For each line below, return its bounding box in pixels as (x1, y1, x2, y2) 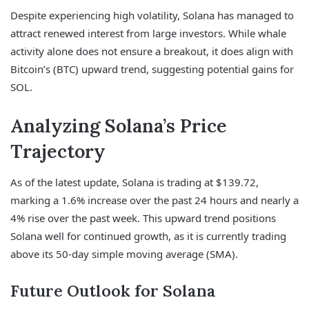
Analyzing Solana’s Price (10, 113, 227, 137)
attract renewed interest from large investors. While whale (10, 26, 286, 40)
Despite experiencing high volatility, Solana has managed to (10, 8, 294, 22)
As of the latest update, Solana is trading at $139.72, (10, 175, 259, 190)
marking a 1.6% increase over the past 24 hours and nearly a (10, 193, 299, 208)
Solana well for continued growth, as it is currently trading (10, 229, 286, 243)
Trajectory (10, 139, 106, 163)
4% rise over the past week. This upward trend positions (10, 211, 276, 226)
